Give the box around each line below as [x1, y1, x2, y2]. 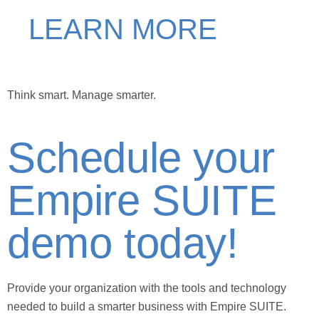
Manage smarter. [72, 88, 156, 101]
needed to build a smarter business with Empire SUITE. [7, 300, 286, 313]
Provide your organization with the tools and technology [7, 281, 286, 294]
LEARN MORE [28, 13, 217, 45]
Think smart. [7, 88, 72, 101]
